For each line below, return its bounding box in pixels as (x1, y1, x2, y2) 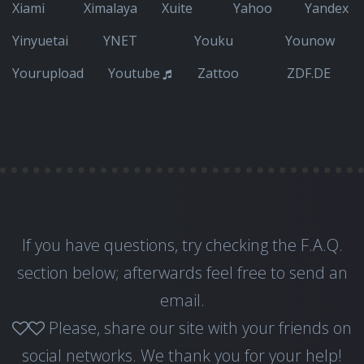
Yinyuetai (12, 32, 68, 50)
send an (288, 262, 348, 284)
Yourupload (12, 64, 84, 82)
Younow (285, 32, 335, 50)
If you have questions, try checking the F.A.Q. (21, 234, 343, 256)
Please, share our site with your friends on (45, 317, 352, 339)
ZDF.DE (287, 64, 331, 82)
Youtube (108, 64, 160, 82)
